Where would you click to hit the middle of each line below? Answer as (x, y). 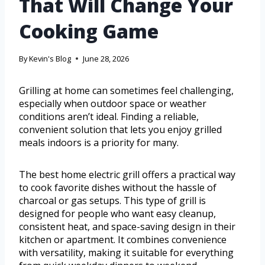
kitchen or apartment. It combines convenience (123, 240)
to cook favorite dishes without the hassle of (118, 188)
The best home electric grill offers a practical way (127, 175)
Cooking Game (89, 31)
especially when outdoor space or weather (113, 104)
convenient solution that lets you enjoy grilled (120, 130)
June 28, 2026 (106, 59)
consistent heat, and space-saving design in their (127, 227)
